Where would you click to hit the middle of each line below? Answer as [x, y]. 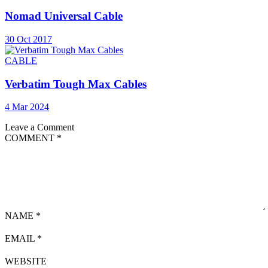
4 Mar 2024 [27, 107]
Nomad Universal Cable [64, 16]
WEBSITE [26, 261]
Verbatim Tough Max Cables [76, 84]
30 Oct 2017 [28, 39]
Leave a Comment [39, 127]
